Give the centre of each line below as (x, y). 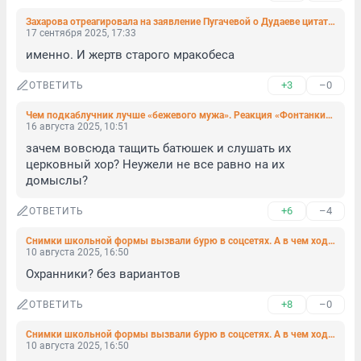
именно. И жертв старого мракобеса (130, 55)
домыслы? (57, 180)
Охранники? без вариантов (103, 274)
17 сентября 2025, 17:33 (81, 33)
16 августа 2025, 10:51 (77, 127)
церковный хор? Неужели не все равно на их (155, 164)
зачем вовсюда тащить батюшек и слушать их (158, 148)
